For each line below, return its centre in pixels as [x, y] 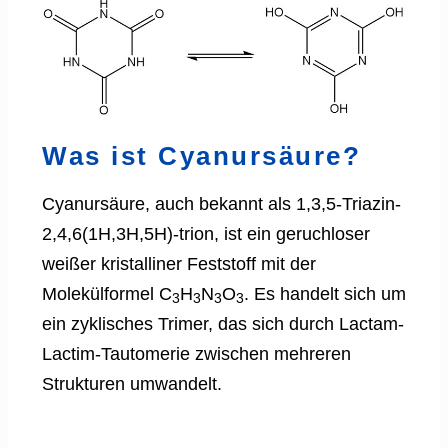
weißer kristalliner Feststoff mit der [179, 263]
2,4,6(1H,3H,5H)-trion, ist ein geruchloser [206, 233]
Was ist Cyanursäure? [201, 155]
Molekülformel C [107, 293]
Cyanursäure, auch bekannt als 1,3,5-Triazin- [221, 203]
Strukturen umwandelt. [132, 383]
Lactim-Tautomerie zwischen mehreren [196, 353]
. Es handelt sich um [325, 293]
